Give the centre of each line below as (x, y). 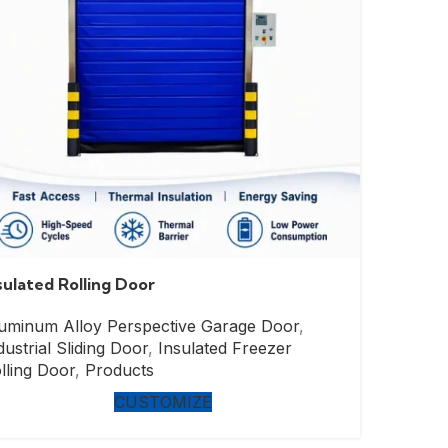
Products (119, 370)
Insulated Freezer (225, 348)
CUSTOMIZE (163, 402)
